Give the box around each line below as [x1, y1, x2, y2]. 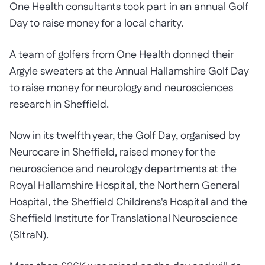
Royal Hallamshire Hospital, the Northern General [9, 178, 240, 193]
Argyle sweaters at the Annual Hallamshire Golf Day [9, 64, 248, 79]
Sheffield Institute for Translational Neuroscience [9, 211, 238, 227]
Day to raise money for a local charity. [9, 16, 186, 31]
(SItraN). [9, 228, 49, 243]
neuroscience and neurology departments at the [9, 161, 237, 177]
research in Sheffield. [9, 97, 109, 112]
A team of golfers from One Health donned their [9, 47, 233, 63]
